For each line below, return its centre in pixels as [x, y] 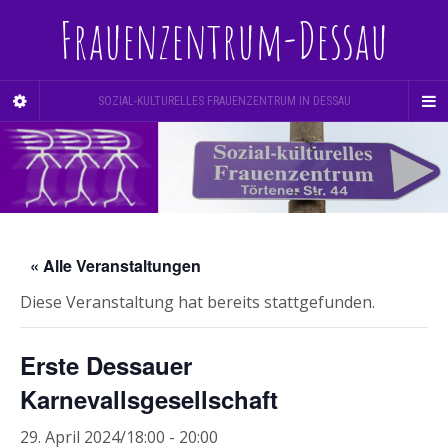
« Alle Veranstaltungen [115, 265]
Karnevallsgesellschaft [149, 399]
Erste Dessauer [106, 365]
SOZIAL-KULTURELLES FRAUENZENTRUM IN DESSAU [224, 101]
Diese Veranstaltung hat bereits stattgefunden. [197, 302]
